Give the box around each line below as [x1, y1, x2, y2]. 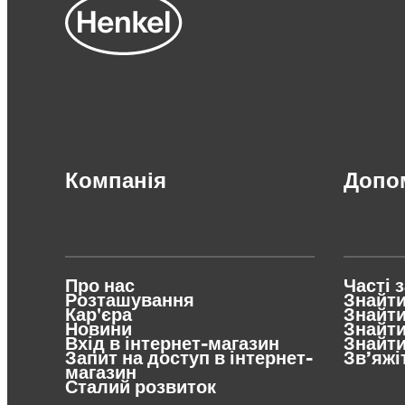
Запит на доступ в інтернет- [65, 350, 313, 369]
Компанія [65, 171, 166, 193]
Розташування [65, 292, 194, 311]
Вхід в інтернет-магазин [65, 335, 279, 354]
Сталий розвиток [65, 379, 216, 398]
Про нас [65, 278, 135, 297]
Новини [65, 321, 132, 340]
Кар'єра [65, 306, 132, 325]
